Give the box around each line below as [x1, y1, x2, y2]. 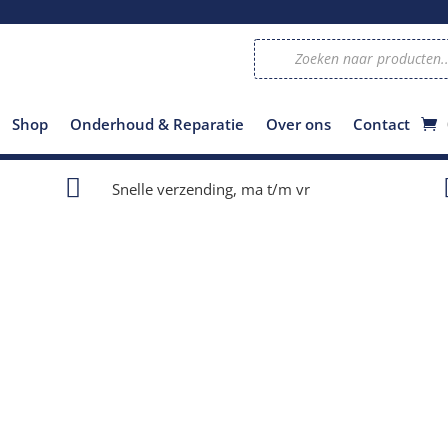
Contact [353, 113, 410, 134]
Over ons [266, 113, 331, 134]
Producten [252, 34, 322, 54]
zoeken [252, 48, 300, 68]
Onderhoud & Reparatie [70, 113, 244, 134]
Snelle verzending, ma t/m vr [111, 178, 310, 199]
